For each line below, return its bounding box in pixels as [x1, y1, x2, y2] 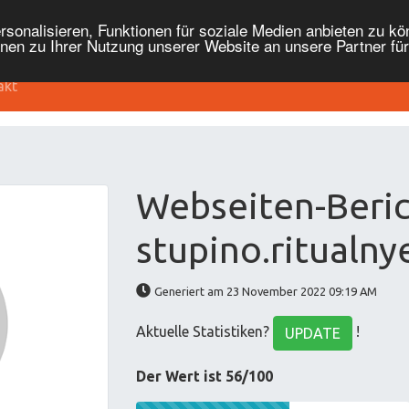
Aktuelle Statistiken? [136, 323, 274, 341]
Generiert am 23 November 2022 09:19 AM [154, 285, 378, 298]
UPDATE [285, 325, 341, 341]
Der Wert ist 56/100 [136, 368, 274, 384]
